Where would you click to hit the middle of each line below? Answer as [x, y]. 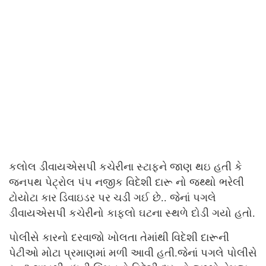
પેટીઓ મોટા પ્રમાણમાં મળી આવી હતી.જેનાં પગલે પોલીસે [133, 253]
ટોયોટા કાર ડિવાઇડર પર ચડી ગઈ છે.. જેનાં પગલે [113, 198]
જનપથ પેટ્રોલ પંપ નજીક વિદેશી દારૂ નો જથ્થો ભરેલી [126, 183]
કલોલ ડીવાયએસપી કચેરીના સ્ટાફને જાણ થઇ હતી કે [126, 167]
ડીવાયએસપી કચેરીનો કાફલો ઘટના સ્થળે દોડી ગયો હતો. [132, 213]
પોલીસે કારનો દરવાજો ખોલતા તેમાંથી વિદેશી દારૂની [119, 238]
